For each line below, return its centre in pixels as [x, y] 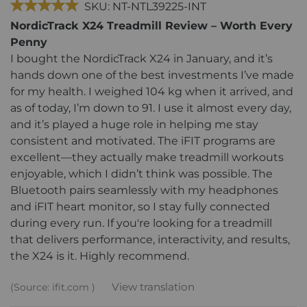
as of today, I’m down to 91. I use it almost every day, [151, 108]
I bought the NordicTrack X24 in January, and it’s [142, 58]
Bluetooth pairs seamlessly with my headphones [144, 190]
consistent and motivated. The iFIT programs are [143, 140]
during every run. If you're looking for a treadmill [141, 223]
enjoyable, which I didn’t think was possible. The [142, 173]
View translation [152, 286]
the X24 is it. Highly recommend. [100, 256]
